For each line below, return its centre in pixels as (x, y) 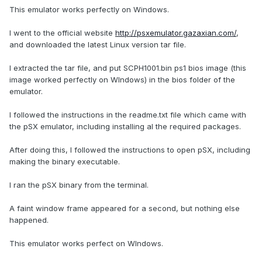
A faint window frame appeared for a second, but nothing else (125, 208)
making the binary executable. (65, 162)
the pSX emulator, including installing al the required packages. (125, 127)
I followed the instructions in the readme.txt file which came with (128, 115)
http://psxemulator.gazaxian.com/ (176, 33)
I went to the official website (62, 33)
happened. (29, 220)
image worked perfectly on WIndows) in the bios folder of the (122, 80)
